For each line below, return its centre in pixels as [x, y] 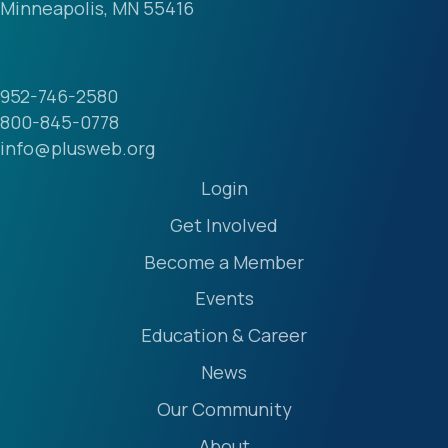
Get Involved [224, 225]
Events [224, 298]
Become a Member [224, 262]
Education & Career [224, 335]
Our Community [224, 409]
